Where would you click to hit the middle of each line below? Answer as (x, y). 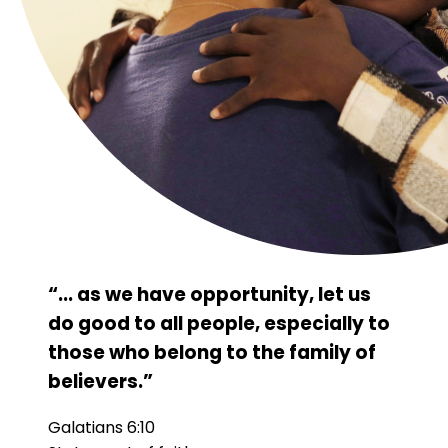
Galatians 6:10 (101, 428)
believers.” (100, 382)
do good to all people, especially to (219, 324)
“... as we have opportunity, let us (209, 295)
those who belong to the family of (212, 353)
